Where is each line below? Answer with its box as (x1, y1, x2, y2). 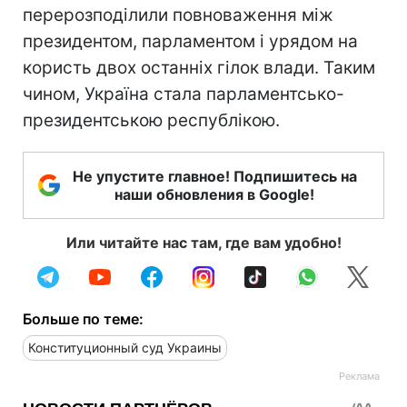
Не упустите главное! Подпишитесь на (72, 166, 357, 185)
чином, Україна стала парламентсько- (23, 83, 344, 104)
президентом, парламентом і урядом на (23, 30, 358, 52)
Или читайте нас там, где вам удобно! (65, 233, 342, 252)
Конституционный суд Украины (28, 339, 222, 355)
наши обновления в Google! (114, 184, 314, 203)
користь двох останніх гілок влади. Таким (23, 56, 375, 78)
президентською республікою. (23, 109, 280, 131)
